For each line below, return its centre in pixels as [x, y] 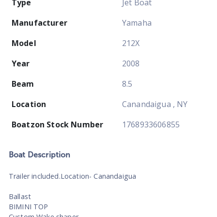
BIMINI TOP [29, 206]
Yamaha [137, 23]
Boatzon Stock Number [58, 124]
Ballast [20, 196]
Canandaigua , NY [155, 104]
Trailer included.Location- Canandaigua [73, 176]
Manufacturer [39, 23]
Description [48, 155]
